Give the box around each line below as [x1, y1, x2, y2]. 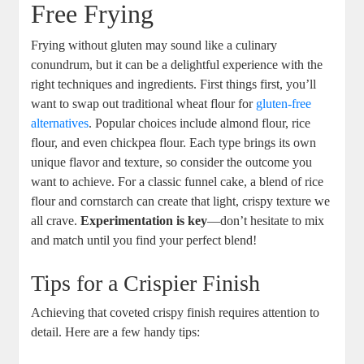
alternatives [31, 116, 89, 131]
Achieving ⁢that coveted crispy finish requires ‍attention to [31, 305, 320, 320]
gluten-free [256, 97, 312, 111]
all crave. [31, 214, 81, 228]
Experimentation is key [80, 214, 208, 228]
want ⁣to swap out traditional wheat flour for [31, 97, 257, 111]
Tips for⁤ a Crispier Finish [31, 271, 261, 297]
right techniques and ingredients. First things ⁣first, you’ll [31, 77, 317, 92]
